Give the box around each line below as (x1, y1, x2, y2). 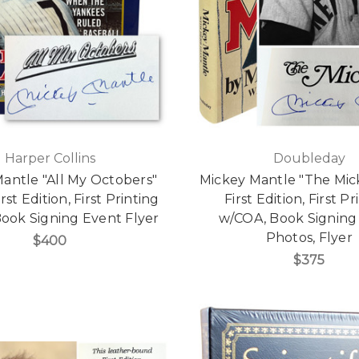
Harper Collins (4, 150, 95, 166)
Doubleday (272, 150, 345, 166)
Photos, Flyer (265, 229, 353, 245)
